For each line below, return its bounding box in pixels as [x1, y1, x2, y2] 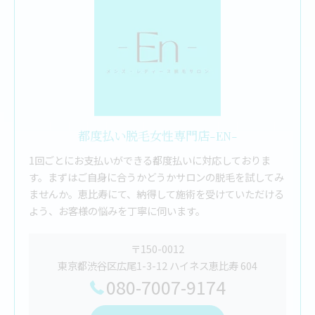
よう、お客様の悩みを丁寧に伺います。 [29, 203, 205, 218]
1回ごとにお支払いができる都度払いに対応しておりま [29, 153, 271, 167]
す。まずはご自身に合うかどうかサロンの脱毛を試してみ [29, 169, 284, 184]
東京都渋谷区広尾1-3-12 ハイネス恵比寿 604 [58, 258, 257, 273]
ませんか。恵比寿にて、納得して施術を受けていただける [29, 186, 284, 201]
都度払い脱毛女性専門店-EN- [77, 127, 238, 143]
